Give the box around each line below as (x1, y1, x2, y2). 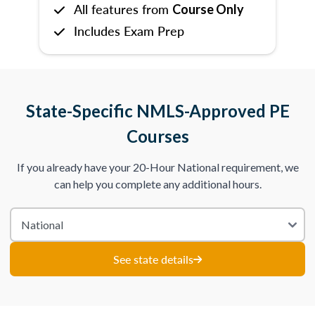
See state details (113, 250, 193, 267)
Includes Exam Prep (74, 22, 184, 39)
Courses (126, 126, 189, 146)
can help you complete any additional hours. (53, 177, 262, 191)
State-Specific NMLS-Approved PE (25, 101, 290, 121)
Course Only (172, 1, 244, 17)
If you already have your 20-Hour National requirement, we (16, 160, 299, 174)
